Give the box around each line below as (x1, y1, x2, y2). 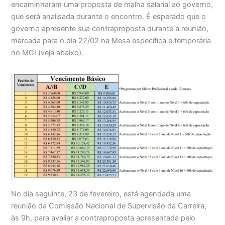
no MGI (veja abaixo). (11, 48, 84, 58)
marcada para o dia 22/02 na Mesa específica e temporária (11, 36, 211, 46)
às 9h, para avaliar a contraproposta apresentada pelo (11, 213, 196, 222)
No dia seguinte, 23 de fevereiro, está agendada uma (11, 189, 191, 198)
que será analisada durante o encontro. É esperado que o (11, 12, 206, 22)
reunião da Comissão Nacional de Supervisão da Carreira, (11, 201, 207, 210)
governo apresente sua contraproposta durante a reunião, (11, 24, 209, 34)
